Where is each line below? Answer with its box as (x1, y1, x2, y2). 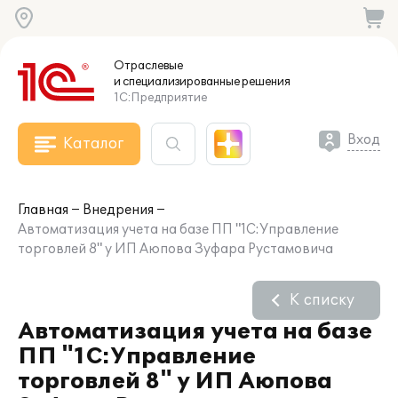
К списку (290, 291, 354, 309)
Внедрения (83, 203, 154, 218)
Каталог (63, 135, 123, 153)
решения (240, 75, 291, 89)
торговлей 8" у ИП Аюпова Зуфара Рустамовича (18, 242, 333, 257)
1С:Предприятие (114, 91, 207, 105)
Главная (18, 203, 68, 218)
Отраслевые (114, 59, 183, 73)
